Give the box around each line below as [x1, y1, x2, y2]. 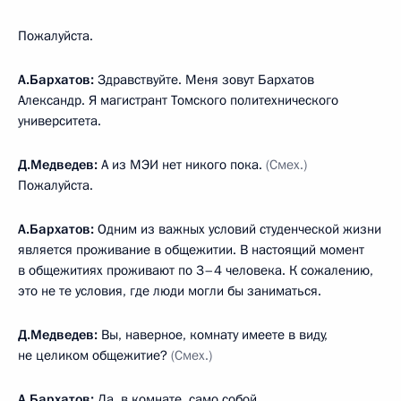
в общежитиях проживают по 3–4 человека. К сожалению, [18, 260, 373, 279]
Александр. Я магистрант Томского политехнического [18, 90, 338, 109]
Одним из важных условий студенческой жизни [98, 219, 381, 238]
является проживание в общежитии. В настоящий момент [18, 240, 364, 259]
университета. [18, 111, 101, 130]
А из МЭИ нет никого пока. [101, 155, 266, 174]
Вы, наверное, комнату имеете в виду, [101, 325, 328, 344]
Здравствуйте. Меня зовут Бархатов [94, 70, 314, 89]
